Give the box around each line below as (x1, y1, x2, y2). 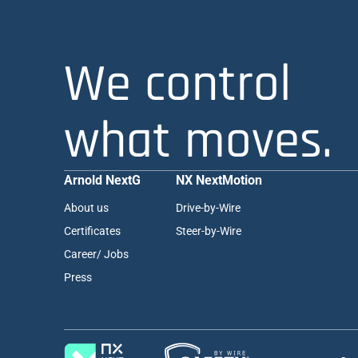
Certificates (64, 224, 121, 237)
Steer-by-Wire (176, 224, 241, 237)
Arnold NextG (64, 172, 141, 188)
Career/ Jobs (64, 247, 129, 261)
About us (64, 201, 109, 214)
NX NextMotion (176, 172, 262, 188)
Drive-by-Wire (176, 201, 241, 214)
